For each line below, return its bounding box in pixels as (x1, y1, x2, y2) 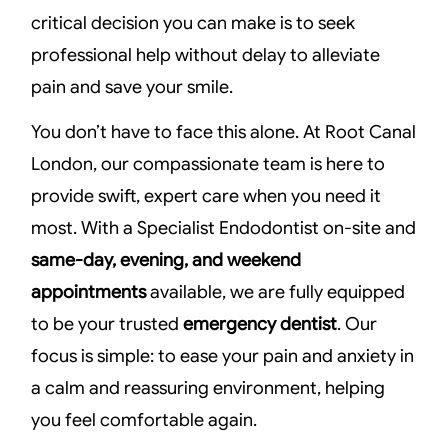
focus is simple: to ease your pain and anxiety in (31, 344, 415, 367)
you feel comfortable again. (31, 408, 258, 431)
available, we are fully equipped (146, 280, 406, 303)
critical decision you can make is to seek (31, 12, 356, 35)
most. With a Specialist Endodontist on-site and (31, 216, 417, 239)
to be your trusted (31, 312, 184, 335)
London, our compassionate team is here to (31, 152, 386, 175)
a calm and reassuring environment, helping (31, 376, 386, 399)
